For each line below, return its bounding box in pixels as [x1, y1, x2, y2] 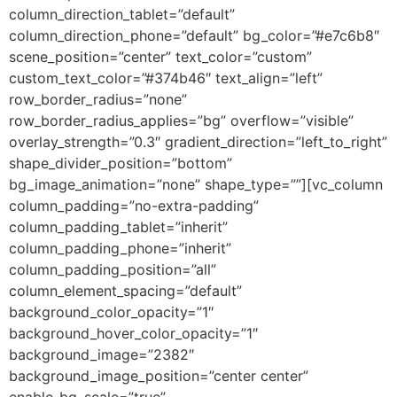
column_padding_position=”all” [9, 260, 216, 278]
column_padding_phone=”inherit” [9, 238, 231, 257]
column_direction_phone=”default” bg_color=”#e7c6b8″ [9, 26, 379, 44]
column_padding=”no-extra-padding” [9, 196, 259, 214]
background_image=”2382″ [9, 345, 194, 363]
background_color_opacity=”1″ [9, 302, 214, 321]
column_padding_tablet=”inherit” [9, 217, 228, 236]
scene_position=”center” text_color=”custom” [9, 47, 312, 66]
